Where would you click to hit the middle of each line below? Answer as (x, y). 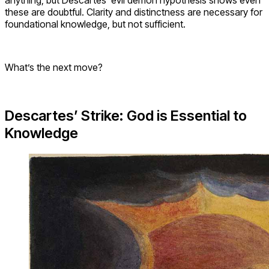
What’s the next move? (54, 67)
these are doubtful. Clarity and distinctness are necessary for (134, 12)
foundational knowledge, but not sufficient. (95, 24)
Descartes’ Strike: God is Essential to (126, 115)
